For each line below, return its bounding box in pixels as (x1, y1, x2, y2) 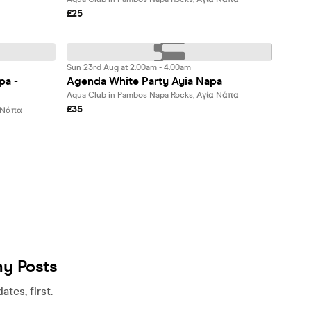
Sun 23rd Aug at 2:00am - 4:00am (67, 62, 191, 72)
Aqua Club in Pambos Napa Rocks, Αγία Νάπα (67, 90, 239, 100)
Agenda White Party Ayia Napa (67, 74, 222, 87)
